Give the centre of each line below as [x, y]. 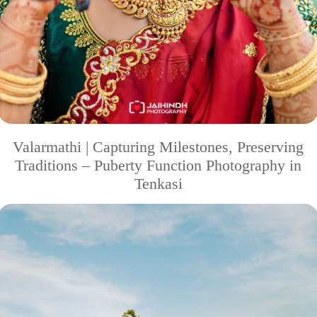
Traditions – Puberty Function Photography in [158, 165]
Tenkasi [158, 183]
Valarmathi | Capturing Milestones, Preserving [158, 146]
